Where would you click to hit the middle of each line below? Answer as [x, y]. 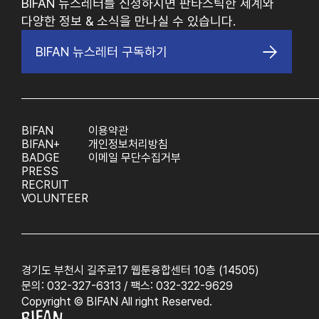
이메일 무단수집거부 [135, 158]
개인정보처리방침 [128, 145]
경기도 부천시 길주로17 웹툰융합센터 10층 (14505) [140, 271]
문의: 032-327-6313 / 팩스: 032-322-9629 [127, 286]
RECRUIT [45, 185]
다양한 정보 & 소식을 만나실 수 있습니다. [129, 21]
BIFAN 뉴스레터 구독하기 [101, 52]
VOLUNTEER [55, 199]
